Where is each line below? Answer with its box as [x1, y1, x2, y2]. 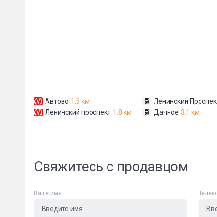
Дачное [154, 108, 179, 116]
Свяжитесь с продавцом [34, 158, 188, 174]
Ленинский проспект [45, 108, 111, 116]
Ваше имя [34, 190, 62, 197]
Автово [45, 97, 69, 105]
